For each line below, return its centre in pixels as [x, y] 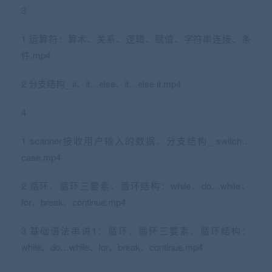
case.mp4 [41, 157]
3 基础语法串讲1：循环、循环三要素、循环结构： [136, 231]
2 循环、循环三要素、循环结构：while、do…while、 [136, 186]
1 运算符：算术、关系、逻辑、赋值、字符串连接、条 [136, 39]
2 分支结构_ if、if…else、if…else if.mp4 [101, 84]
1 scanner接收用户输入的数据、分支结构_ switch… [136, 141]
